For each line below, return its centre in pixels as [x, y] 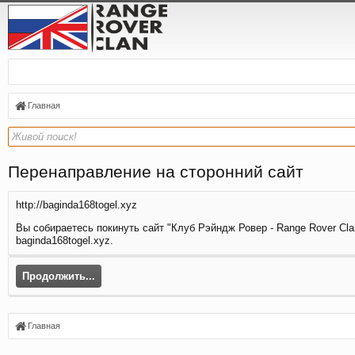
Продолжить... [59, 276]
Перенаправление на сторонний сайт [156, 172]
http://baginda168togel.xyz [76, 204]
